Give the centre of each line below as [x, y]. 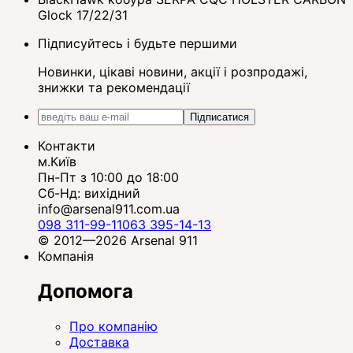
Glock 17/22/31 [83, 15]
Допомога [85, 291]
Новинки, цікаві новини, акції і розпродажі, [173, 72]
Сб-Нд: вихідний [89, 193]
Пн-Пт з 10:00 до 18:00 [108, 178]
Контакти [67, 146]
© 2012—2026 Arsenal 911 [118, 241]
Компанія [66, 256]
